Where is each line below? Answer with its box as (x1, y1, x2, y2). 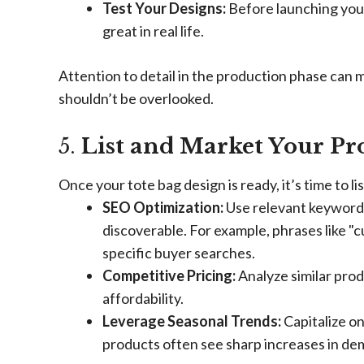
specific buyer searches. (102, 244, 255, 262)
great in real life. (102, 22, 204, 40)
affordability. (102, 289, 184, 307)
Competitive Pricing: (102, 266, 236, 284)
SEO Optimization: (102, 198, 223, 216)
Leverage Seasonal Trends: (102, 312, 281, 330)
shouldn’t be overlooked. (58, 89, 214, 107)
